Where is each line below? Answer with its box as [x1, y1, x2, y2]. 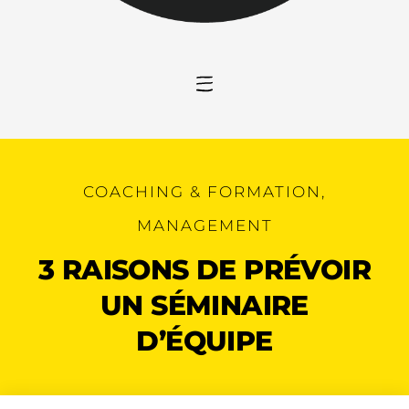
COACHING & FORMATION [83, 183, 321, 202]
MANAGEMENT [136, 216, 273, 236]
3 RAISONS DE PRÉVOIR [38, 253, 371, 288]
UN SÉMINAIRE [100, 288, 309, 323]
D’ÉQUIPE [136, 324, 273, 359]
